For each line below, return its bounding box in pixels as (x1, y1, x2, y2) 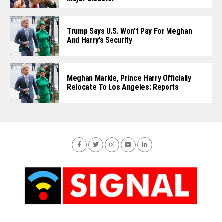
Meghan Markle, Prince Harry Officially (67, 73, 191, 83)
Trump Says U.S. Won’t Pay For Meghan (67, 26, 192, 36)
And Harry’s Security (67, 35, 132, 45)
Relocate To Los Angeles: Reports (67, 82, 179, 92)
